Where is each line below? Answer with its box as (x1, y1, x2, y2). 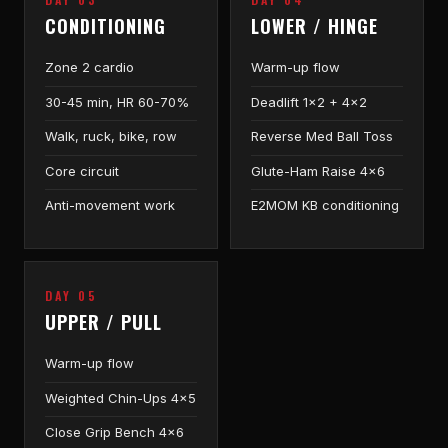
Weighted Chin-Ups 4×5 (45, 389, 196, 406)
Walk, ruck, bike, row (45, 128, 177, 145)
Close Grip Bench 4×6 (45, 424, 184, 441)
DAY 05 (45, 286, 98, 304)
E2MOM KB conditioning (251, 197, 399, 214)
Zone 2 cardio (45, 58, 134, 75)
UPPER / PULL (45, 308, 162, 335)
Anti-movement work (45, 197, 175, 214)
